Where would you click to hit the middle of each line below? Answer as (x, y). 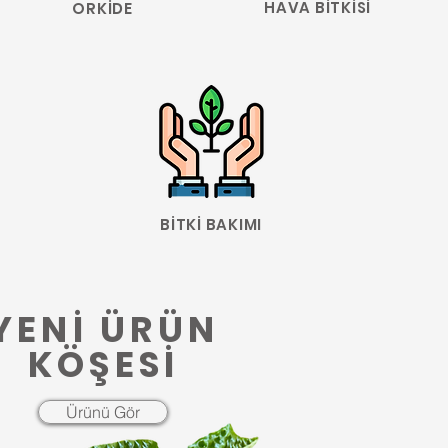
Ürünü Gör (103, 411)
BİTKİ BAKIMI (211, 224)
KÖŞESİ (103, 364)
